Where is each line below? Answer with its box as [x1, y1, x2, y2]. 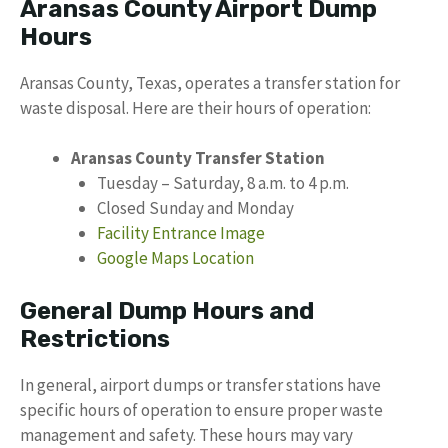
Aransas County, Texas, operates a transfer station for [20, 71, 400, 94]
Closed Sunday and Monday [96, 197, 294, 220]
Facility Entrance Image [96, 222, 265, 245]
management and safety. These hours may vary [20, 423, 353, 446]
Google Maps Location [96, 247, 254, 270]
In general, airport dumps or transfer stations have [20, 373, 381, 396]
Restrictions [20, 324, 170, 353]
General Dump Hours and [20, 296, 314, 325]
